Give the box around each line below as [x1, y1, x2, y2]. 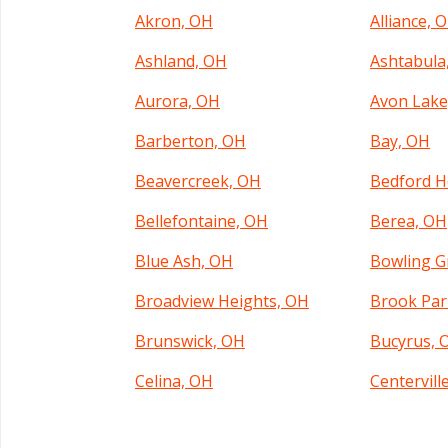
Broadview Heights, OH [135, 290, 309, 312]
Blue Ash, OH [135, 250, 233, 272]
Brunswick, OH [135, 330, 245, 352]
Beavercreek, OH [135, 170, 261, 192]
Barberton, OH [135, 130, 246, 152]
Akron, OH [135, 10, 213, 32]
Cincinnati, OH [135, 410, 241, 432]
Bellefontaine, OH [135, 210, 268, 232]
